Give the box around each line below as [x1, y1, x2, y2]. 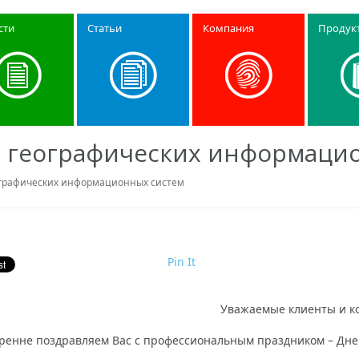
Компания [203, 21, 254, 35]
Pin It [167, 254, 196, 269]
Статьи [87, 21, 122, 35]
